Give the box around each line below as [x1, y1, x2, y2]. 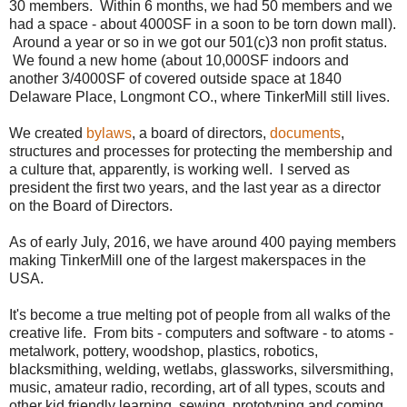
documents [270, 124, 341, 141]
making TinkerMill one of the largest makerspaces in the [9, 252, 366, 268]
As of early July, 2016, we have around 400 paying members [9, 233, 396, 250]
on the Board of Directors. [9, 197, 173, 213]
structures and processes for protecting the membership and [9, 143, 392, 159]
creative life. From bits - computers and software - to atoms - [9, 324, 393, 341]
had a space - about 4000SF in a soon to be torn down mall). [9, 15, 396, 32]
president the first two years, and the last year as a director [9, 179, 381, 195]
